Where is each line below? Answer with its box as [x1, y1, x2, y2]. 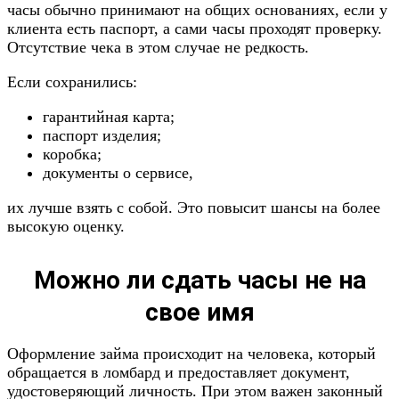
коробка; [43, 145, 102, 163]
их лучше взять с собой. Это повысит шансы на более [7, 199, 380, 216]
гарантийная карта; [43, 108, 175, 126]
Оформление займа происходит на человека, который [7, 345, 376, 362]
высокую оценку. [7, 217, 125, 235]
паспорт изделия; [43, 126, 161, 144]
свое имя [144, 297, 255, 327]
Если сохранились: [7, 73, 137, 91]
